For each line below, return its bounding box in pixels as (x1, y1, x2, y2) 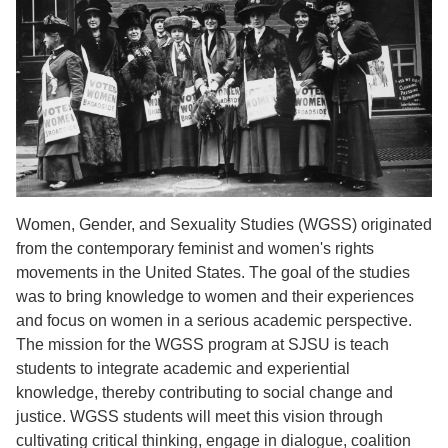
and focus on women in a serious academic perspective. (16, 311, 412, 329)
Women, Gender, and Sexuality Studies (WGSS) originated (16, 215, 432, 233)
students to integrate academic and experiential (16, 359, 350, 377)
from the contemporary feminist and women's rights (16, 239, 374, 257)
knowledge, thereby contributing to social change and (16, 383, 393, 401)
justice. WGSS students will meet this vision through (16, 407, 383, 425)
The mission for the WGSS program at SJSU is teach (16, 335, 389, 353)
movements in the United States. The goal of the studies (16, 263, 410, 281)
